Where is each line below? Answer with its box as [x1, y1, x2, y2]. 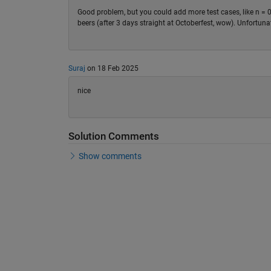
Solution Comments [68, 130, 159, 142]
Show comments [79, 151, 142, 162]
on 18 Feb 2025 [85, 64, 139, 73]
